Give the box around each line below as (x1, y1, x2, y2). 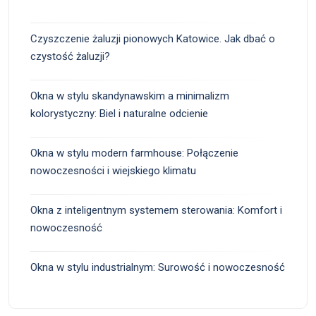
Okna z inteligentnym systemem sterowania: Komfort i (30, 204, 282, 217)
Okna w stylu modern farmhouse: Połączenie (30, 147, 238, 160)
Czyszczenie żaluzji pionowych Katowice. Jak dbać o (30, 32, 275, 46)
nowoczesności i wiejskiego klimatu (30, 164, 196, 178)
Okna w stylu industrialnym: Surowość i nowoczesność (30, 261, 285, 274)
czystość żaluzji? (30, 50, 110, 63)
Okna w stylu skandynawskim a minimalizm (30, 90, 229, 103)
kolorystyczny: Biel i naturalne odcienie (30, 107, 208, 121)
